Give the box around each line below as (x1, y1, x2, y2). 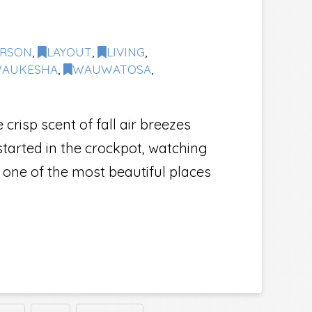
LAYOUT (47, 45, 92, 59)
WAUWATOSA (72, 62, 151, 77)
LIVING (107, 45, 145, 59)
